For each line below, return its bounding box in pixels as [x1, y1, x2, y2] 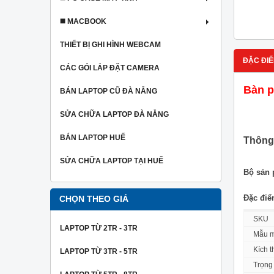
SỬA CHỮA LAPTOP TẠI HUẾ [60, 157, 163, 165]
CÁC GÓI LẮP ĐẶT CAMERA [60, 64, 160, 72]
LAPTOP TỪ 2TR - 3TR [60, 224, 138, 232]
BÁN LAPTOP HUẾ [60, 133, 125, 142]
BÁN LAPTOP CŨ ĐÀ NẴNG [60, 87, 157, 95]
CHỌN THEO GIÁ [59, 194, 128, 204]
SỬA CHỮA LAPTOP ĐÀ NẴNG [60, 110, 169, 119]
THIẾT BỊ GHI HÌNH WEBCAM [60, 40, 161, 49]
